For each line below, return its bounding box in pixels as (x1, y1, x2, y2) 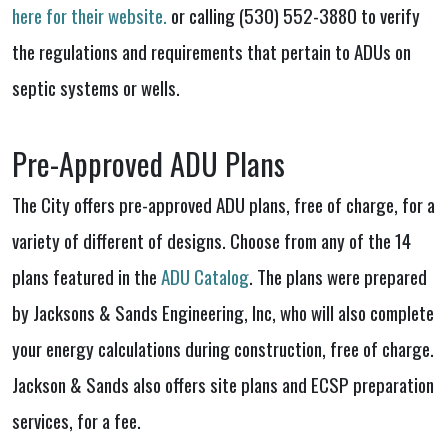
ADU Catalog (161, 262, 249, 291)
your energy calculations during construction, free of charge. (12, 334, 434, 363)
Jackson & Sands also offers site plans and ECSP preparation (12, 370, 434, 399)
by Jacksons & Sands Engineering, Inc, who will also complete (12, 298, 434, 327)
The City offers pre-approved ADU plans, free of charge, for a (12, 190, 435, 219)
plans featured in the (12, 262, 161, 291)
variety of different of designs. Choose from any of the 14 (12, 226, 411, 255)
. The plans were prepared (249, 262, 427, 291)
